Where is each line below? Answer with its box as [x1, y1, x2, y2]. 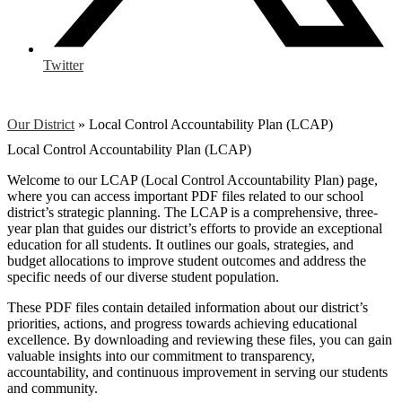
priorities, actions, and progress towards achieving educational [7, 316, 357, 332]
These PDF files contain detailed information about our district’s [7, 300, 368, 316]
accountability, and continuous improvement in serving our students [7, 364, 388, 380]
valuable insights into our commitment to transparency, [7, 348, 315, 364]
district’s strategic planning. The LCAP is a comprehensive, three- [7, 205, 378, 221]
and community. [7, 380, 98, 397]
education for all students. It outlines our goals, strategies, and [7, 237, 354, 253]
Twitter [43, 57, 83, 74]
